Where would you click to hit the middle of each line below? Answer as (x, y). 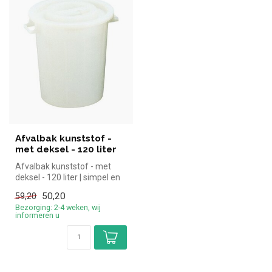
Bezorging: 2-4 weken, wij (58, 208)
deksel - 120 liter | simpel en (68, 177)
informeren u (37, 216)
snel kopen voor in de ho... (64, 188)
